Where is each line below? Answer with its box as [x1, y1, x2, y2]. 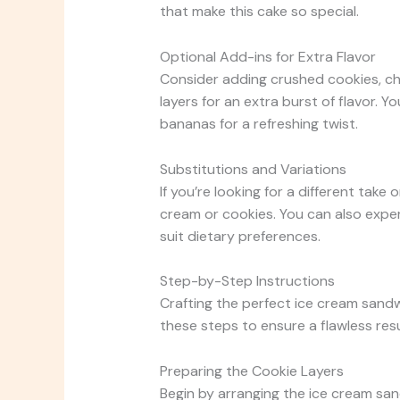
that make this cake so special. [159, 2, 359, 21]
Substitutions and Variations [159, 159, 346, 179]
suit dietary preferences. [159, 226, 321, 246]
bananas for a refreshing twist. [159, 114, 358, 134]
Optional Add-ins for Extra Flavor [159, 47, 376, 67]
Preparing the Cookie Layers [159, 361, 344, 380]
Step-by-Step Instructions [159, 271, 335, 291]
